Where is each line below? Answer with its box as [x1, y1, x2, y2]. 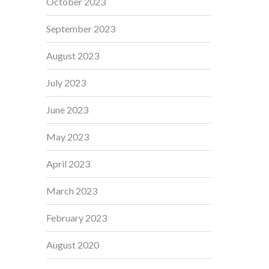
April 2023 [46, 158, 90, 169]
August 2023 [46, 50, 99, 61]
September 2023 [46, 23, 115, 34]
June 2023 [46, 104, 88, 115]
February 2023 [46, 212, 107, 223]
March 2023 [46, 185, 97, 196]
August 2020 [46, 239, 99, 250]
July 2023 [46, 77, 86, 88]
